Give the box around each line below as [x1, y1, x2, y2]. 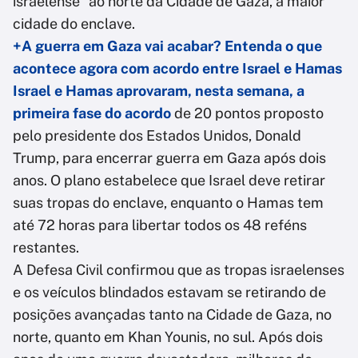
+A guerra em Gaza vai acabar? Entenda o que [13, 38, 322, 55]
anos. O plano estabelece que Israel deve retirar [13, 172, 325, 189]
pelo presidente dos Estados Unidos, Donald [13, 127, 301, 145]
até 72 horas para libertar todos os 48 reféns [13, 217, 307, 234]
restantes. [13, 239, 79, 257]
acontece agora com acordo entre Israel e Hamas [13, 60, 342, 78]
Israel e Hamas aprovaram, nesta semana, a [13, 82, 304, 100]
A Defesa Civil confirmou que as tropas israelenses [13, 261, 344, 279]
